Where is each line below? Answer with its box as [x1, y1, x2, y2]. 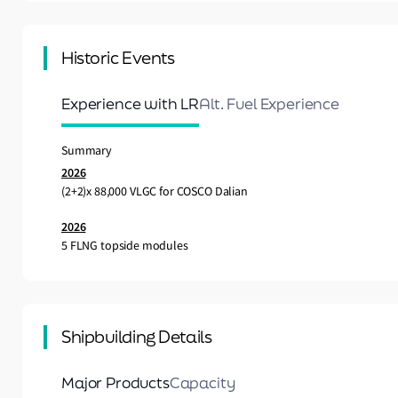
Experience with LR [61, 93, 200, 115]
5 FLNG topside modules [61, 237, 188, 254]
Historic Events [61, 46, 175, 70]
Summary [61, 142, 112, 159]
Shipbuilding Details [61, 325, 212, 349]
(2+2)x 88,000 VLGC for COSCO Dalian [61, 183, 248, 200]
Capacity [169, 372, 235, 394]
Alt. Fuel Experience [199, 93, 339, 115]
